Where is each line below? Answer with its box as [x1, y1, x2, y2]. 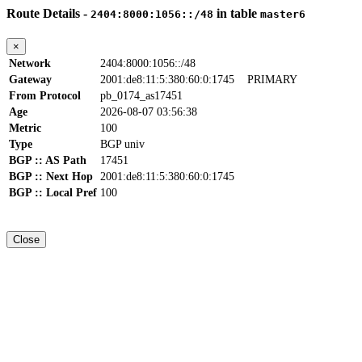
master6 [260, 8, 305, 20]
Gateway [9, 74, 52, 86]
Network [9, 57, 51, 70]
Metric [9, 122, 41, 135]
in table [213, 6, 260, 20]
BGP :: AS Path [9, 154, 86, 167]
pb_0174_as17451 [100, 90, 183, 103]
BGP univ [100, 138, 145, 151]
